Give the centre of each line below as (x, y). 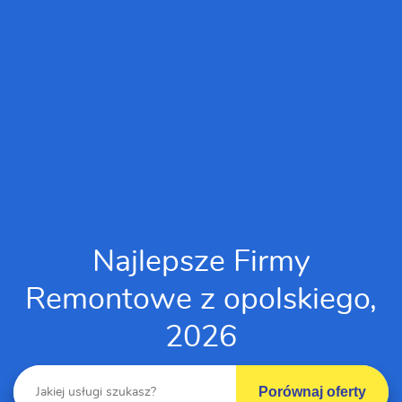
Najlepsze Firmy (201, 262)
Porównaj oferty (312, 392)
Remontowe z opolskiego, (201, 300)
